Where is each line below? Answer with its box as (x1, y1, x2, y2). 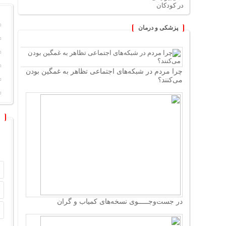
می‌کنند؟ (158, 76, 183, 84)
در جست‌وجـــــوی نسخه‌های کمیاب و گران (57, 197, 183, 205)
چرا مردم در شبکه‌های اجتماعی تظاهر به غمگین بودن (26, 67, 183, 75)
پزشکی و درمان (138, 24, 178, 31)
